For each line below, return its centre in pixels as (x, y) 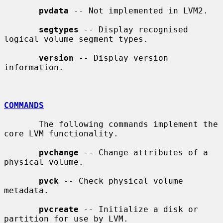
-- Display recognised (133, 29)
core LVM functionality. (61, 133)
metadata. (26, 190)
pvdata (54, 10)
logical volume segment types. (76, 39)
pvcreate (59, 209)
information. (34, 67)
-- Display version (121, 58)
